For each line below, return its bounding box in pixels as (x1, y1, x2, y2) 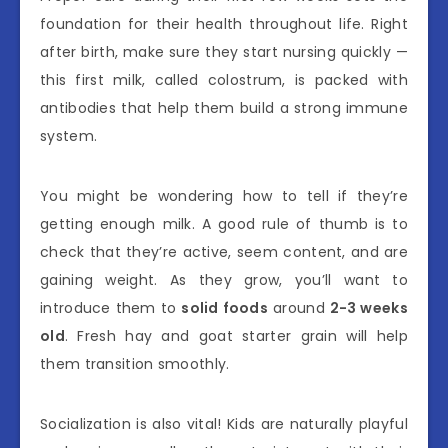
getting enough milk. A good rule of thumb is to (40, 213, 408, 234)
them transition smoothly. (40, 353, 230, 374)
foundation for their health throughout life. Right (40, 13, 408, 34)
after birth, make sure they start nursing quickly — (40, 41, 408, 62)
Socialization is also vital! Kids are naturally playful (40, 413, 408, 434)
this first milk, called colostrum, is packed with (40, 69, 408, 90)
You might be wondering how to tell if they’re (40, 185, 408, 206)
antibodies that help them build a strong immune (40, 97, 408, 118)
